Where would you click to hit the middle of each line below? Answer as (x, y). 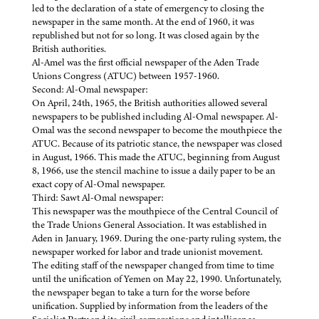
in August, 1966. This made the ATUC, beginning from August (156, 157)
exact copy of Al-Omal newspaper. (99, 184)
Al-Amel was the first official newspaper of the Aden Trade (146, 63)
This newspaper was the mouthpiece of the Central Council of (155, 211)
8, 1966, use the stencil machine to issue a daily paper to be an (154, 171)
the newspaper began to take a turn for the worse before (141, 293)
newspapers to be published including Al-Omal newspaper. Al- (155, 117)
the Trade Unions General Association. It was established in (150, 225)
